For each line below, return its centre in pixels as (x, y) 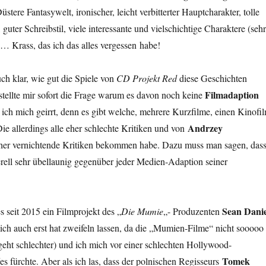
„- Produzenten (192, 211)
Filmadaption (230, 94)
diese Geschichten (212, 78)
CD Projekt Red (146, 78)
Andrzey (205, 128)
